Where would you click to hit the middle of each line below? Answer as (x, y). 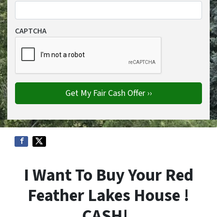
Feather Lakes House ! (108, 196)
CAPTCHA (31, 31)
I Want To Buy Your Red (108, 175)
